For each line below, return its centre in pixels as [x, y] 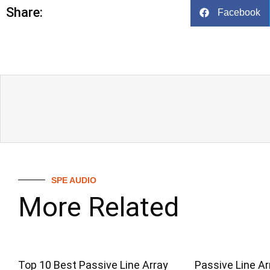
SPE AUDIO [74, 180]
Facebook [239, 13]
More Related [99, 207]
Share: [24, 13]
